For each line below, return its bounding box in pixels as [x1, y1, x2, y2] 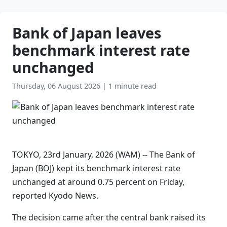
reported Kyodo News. [12, 190, 98, 201]
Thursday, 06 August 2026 [12, 81, 102, 91]
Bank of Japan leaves [12, 23, 161, 43]
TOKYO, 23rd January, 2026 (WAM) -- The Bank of [12, 149, 195, 160]
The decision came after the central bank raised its [12, 212, 206, 223]
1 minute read [108, 81, 157, 91]
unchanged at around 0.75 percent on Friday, [12, 176, 184, 187]
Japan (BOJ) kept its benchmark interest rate [12, 163, 180, 174]
